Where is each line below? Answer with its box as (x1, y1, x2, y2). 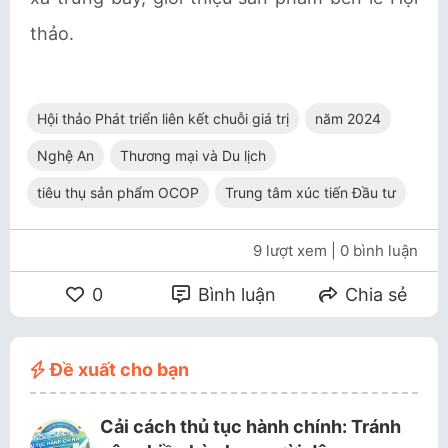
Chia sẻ (340, 284, 408, 305)
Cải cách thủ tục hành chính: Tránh (100, 416, 401, 437)
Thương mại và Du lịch (120, 147, 266, 164)
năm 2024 (315, 110, 381, 127)
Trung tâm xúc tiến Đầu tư (225, 184, 396, 201)
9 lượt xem (253, 241, 327, 260)
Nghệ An (37, 147, 94, 164)
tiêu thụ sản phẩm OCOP (37, 184, 199, 201)
